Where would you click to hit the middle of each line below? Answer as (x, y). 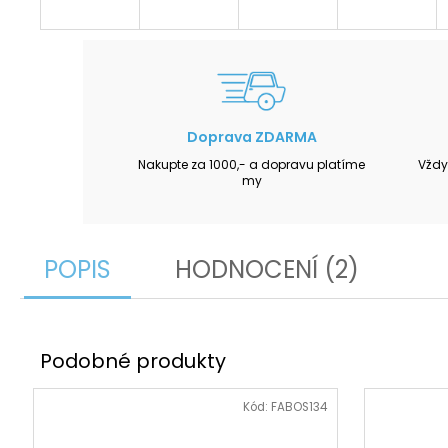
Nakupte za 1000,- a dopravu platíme (252, 164)
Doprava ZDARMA (251, 136)
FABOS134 (298, 407)
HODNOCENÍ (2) (267, 269)
